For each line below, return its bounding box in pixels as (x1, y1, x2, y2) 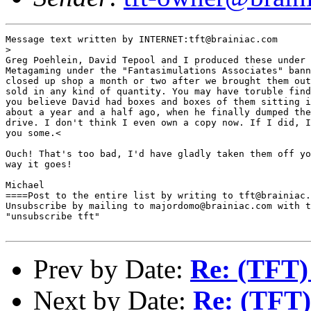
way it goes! (6, 158, 72, 169)
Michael (6, 179, 44, 190)
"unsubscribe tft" (6, 210, 100, 221)
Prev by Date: (33, 253, 190, 284)
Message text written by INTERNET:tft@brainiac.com (6, 33, 278, 44)
